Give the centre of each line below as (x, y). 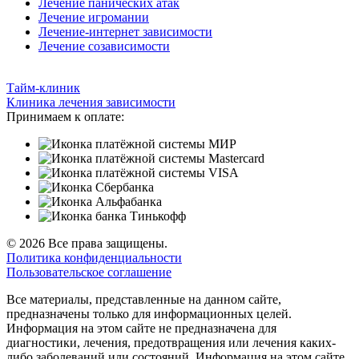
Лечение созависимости (104, 46)
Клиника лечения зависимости (91, 102)
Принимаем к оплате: (65, 116)
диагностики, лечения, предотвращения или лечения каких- (171, 342)
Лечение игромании (94, 17)
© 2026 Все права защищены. (87, 243)
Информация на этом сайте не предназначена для (141, 328)
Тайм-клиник (43, 87)
